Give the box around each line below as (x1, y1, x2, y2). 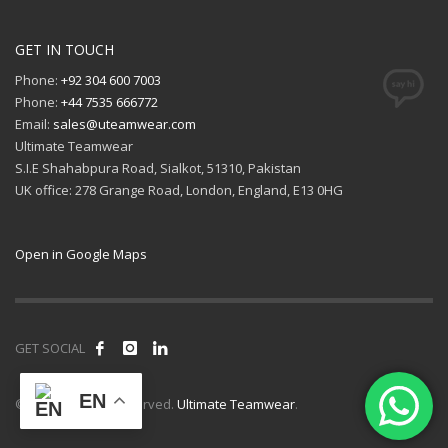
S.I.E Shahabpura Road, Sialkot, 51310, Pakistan (15, 158, 301, 177)
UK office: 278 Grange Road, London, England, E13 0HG (15, 180, 343, 199)
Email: (15, 114, 53, 133)
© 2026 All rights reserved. (15, 394, 177, 413)
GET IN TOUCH (15, 39, 114, 59)
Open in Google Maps (15, 244, 147, 263)
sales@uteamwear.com (53, 114, 196, 133)
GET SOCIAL (15, 338, 85, 357)
